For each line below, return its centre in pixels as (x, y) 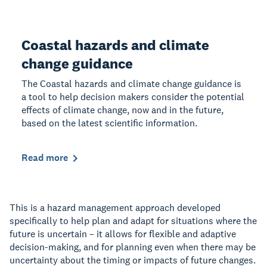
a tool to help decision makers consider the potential (133, 97)
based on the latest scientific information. (109, 123)
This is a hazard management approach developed (115, 207)
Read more (45, 157)
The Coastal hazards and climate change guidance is (131, 83)
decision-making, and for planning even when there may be (133, 247)
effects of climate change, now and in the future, (122, 110)
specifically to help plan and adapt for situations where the (133, 221)
